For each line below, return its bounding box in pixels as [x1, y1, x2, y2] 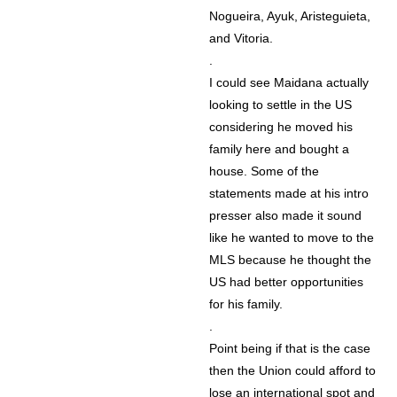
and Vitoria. [209, 31, 274, 46]
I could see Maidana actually [209, 75, 370, 90]
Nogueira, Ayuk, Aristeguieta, [209, 9, 371, 24]
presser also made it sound [209, 208, 362, 223]
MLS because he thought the [209, 253, 372, 268]
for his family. [209, 297, 284, 312]
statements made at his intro [209, 186, 370, 201]
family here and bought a [209, 142, 350, 157]
